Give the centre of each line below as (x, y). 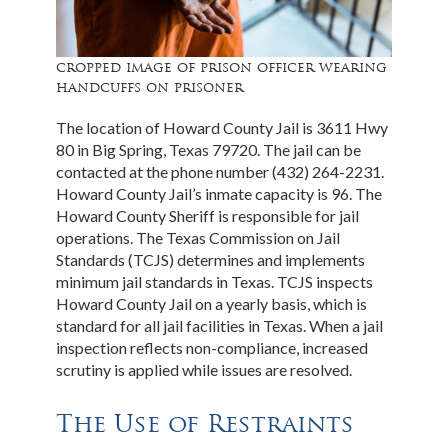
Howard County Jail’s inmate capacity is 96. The (219, 193)
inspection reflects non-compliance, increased (212, 347)
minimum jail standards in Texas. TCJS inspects (215, 281)
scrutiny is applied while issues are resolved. (204, 369)
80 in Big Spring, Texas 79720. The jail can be (209, 149)
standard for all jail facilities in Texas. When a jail (220, 325)
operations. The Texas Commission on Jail (198, 237)
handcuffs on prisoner (150, 86)
